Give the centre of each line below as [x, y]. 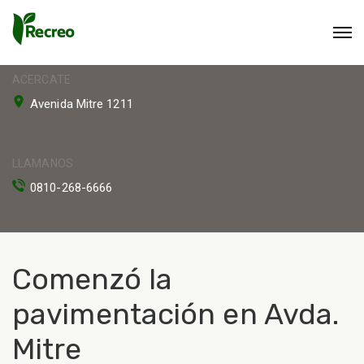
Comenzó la [93, 279]
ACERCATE [41, 80]
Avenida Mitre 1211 [82, 104]
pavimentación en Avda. [176, 314]
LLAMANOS [43, 163]
